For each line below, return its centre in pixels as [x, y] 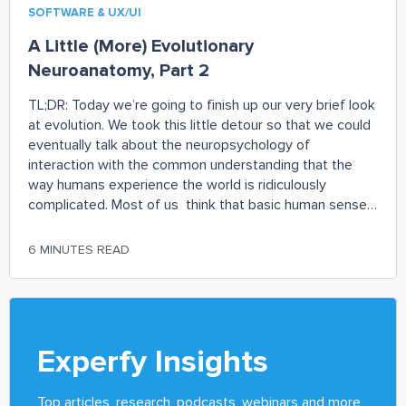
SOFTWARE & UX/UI [85, 12]
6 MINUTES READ [79, 249]
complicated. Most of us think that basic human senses [201, 204]
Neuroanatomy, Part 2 [119, 70]
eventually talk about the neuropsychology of [169, 145]
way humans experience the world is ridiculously [177, 184]
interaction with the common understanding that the [190, 164]
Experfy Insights [153, 361]
